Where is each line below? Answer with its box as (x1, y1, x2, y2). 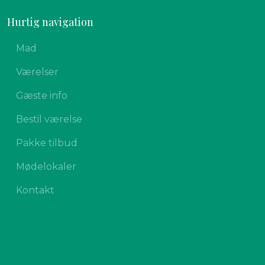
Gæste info (16, 89, 68, 101)
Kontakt (16, 184, 55, 196)
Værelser (16, 66, 59, 77)
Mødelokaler (16, 160, 77, 172)
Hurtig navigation (7, 14, 94, 29)
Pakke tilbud (16, 137, 78, 148)
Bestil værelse (16, 113, 83, 125)
